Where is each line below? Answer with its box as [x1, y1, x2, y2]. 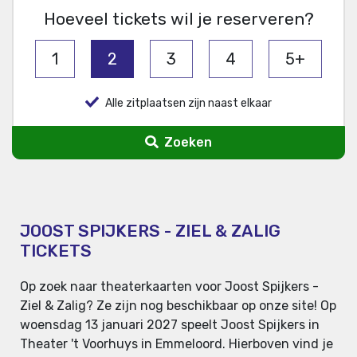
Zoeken [160, 135, 212, 151]
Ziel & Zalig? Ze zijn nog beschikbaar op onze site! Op [20, 298, 336, 314]
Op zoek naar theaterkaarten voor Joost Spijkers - [20, 279, 319, 295]
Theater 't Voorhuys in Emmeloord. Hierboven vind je [20, 336, 333, 352]
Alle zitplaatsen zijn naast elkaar [105, 96, 273, 111]
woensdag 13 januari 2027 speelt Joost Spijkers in [20, 317, 320, 333]
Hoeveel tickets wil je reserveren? [43, 9, 314, 29]
